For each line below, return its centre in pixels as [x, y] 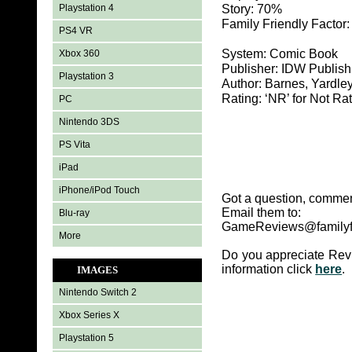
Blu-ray [75, 213]
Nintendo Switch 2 [98, 292]
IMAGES [98, 270]
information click [269, 269]
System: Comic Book [280, 54]
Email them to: [262, 213]
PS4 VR [76, 31]
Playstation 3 [87, 76]
